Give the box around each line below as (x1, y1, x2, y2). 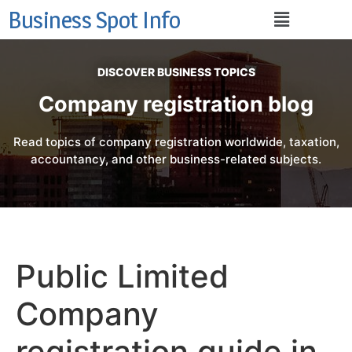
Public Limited (16, 256, 229, 295)
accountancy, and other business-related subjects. (31, 152, 321, 167)
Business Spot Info (8, 5, 180, 34)
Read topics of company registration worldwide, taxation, (13, 134, 339, 150)
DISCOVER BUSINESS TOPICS (97, 65, 255, 79)
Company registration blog (38, 91, 313, 117)
